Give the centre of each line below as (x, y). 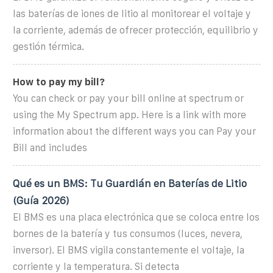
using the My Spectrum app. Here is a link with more (129, 115)
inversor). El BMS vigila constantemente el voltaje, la (129, 250)
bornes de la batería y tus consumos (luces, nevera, (128, 233)
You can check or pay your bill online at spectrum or (128, 98)
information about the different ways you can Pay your (134, 131)
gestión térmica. (48, 46)
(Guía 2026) (41, 200)
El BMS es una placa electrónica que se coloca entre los (136, 217)
